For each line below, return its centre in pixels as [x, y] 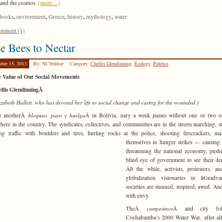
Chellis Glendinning [111, 64]
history [75, 17]
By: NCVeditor [49, 64]
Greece [56, 17]
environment [31, 17]
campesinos [160, 209]
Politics [161, 64]
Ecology [142, 64]
